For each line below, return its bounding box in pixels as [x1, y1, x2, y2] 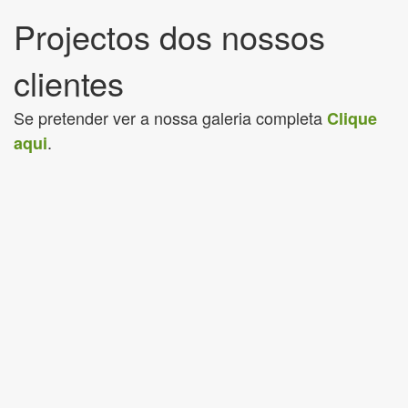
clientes [14, 59, 124, 106]
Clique [327, 107, 377, 130]
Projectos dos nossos [14, 13, 325, 59]
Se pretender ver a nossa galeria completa [14, 106, 327, 129]
